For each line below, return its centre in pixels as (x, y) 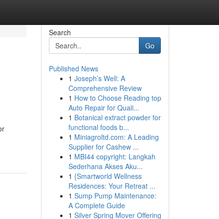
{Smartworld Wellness (108, 176)
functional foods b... (99, 127)
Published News (73, 68)
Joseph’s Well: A (99, 78)
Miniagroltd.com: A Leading (116, 137)
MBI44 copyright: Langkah (115, 156)
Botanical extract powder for (117, 117)
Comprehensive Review (105, 88)
